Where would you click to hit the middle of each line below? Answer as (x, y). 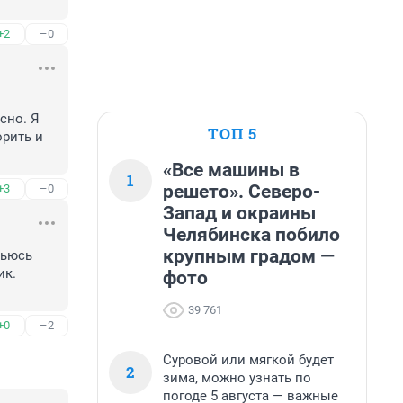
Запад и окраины (239, 213)
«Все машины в (231, 170)
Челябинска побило (251, 235)
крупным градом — (249, 256)
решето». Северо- (242, 192)
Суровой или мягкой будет (248, 360)
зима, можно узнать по (237, 378)
